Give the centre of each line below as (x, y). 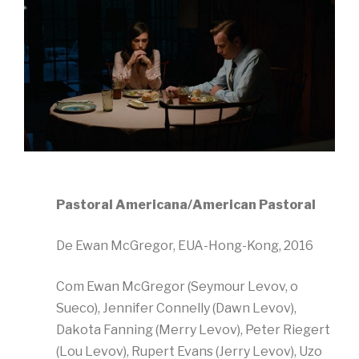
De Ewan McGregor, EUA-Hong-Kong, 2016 (185, 245)
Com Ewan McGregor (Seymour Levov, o (177, 286)
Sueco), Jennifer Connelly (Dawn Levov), (176, 308)
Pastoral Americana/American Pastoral (186, 204)
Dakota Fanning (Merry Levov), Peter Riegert (193, 329)
